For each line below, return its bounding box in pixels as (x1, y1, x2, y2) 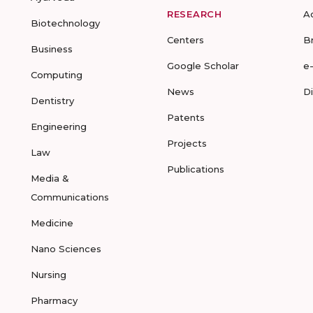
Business (31, 43, 73, 54)
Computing (31, 69, 82, 80)
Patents (167, 112, 205, 123)
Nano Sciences (31, 243, 101, 254)
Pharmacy (31, 295, 78, 306)
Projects (167, 138, 207, 149)
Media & (31, 173, 69, 184)
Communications (31, 191, 109, 203)
